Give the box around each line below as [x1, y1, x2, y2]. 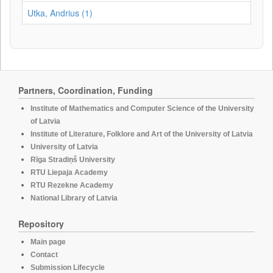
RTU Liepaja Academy [30, 168, 108, 177]
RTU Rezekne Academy [30, 181, 113, 190]
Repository [18, 218, 64, 230]
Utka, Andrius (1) [27, 7, 93, 19]
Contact [30, 250, 58, 259]
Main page [30, 238, 66, 246]
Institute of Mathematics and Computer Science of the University [30, 104, 254, 113]
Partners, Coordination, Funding [18, 84, 153, 96]
